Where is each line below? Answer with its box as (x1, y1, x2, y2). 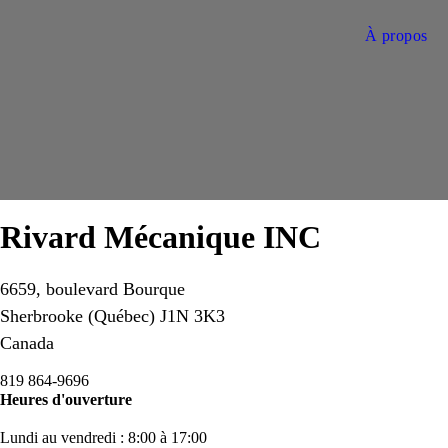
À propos (364, 27, 428, 44)
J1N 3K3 (160, 306, 225, 326)
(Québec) (88, 306, 160, 326)
